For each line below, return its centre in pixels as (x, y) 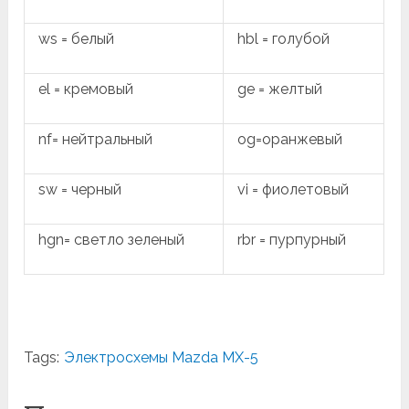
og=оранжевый (290, 140)
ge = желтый (280, 89)
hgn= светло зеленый (112, 240)
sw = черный (80, 190)
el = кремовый (86, 89)
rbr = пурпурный (292, 240)
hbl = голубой (284, 39)
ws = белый (77, 39)
